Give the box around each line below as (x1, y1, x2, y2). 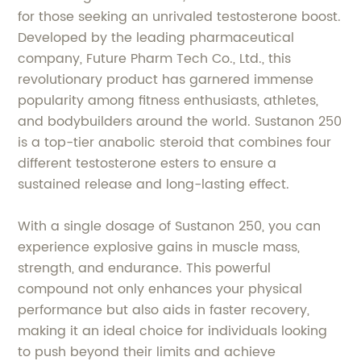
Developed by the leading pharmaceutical (18, 27, 295, 48)
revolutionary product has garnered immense (18, 68, 314, 90)
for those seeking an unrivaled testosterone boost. (18, 6, 342, 27)
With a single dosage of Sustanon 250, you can (18, 215, 322, 237)
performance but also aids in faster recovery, (18, 299, 310, 321)
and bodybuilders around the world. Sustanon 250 (18, 110, 342, 132)
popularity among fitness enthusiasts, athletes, (18, 89, 319, 111)
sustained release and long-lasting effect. (18, 173, 290, 195)
